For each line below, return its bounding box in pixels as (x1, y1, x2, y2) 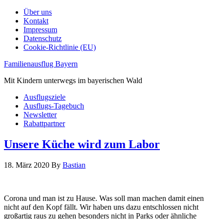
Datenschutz (23, 34, 62, 43)
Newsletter (23, 110, 57, 119)
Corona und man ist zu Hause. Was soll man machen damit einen (4, 194, 204, 202)
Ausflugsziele (23, 93, 66, 101)
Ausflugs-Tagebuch (23, 102, 84, 110)
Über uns (23, 8, 52, 16)
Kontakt (23, 17, 48, 25)
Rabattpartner (23, 119, 65, 128)
